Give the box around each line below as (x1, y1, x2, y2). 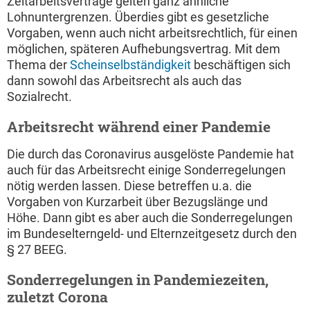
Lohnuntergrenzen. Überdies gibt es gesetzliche (7, 10, 269, 25)
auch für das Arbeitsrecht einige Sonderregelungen (7, 163, 286, 178)
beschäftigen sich (191, 57, 291, 73)
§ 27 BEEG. (7, 242, 67, 257)
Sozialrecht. (7, 89, 72, 104)
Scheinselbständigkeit (70, 57, 191, 73)
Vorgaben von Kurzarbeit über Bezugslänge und (7, 194, 268, 210)
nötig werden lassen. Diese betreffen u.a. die (7, 179, 252, 194)
